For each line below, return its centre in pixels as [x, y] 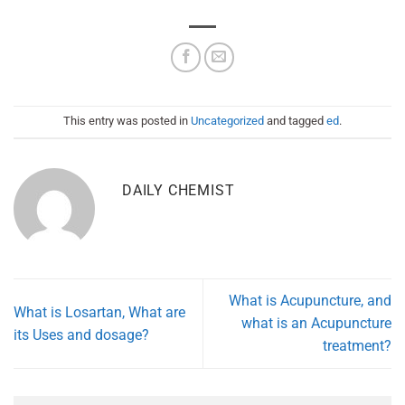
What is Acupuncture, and [310, 301]
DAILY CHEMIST [179, 191]
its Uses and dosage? [81, 334]
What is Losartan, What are [99, 312]
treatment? [357, 346]
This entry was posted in [127, 121]
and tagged [295, 121]
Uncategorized [227, 121]
